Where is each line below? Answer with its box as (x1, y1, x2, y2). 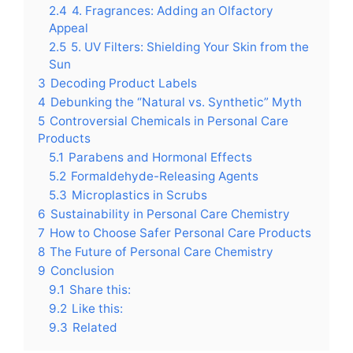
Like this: (72, 300, 123, 316)
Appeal (49, 20, 88, 35)
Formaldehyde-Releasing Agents (71, 168, 258, 184)
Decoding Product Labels (50, 75, 197, 91)
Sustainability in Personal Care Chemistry (50, 206, 290, 221)
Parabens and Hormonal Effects (69, 149, 252, 165)
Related (72, 319, 117, 335)
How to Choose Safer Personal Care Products (50, 225, 311, 240)
